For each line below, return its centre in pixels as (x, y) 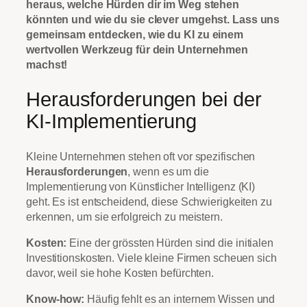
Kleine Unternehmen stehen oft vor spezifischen (141, 156)
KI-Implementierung (112, 122)
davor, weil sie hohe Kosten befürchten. (120, 273)
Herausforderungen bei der (144, 100)
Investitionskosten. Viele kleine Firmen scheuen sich (151, 258)
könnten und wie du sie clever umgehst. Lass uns (153, 20)
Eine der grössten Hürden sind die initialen (170, 243)
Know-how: (56, 299)
